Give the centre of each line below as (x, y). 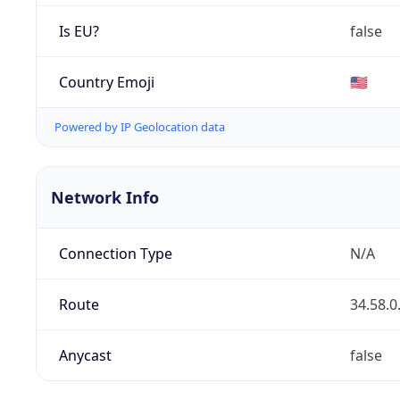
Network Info (105, 198)
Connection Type (115, 254)
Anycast (85, 356)
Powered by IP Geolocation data (140, 127)
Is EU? (79, 31)
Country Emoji (106, 82)
